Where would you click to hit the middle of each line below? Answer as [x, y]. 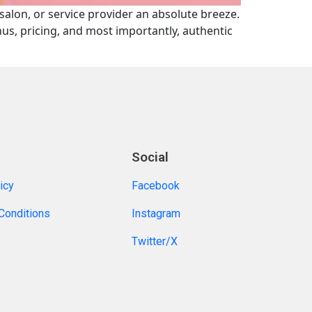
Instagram [156, 214]
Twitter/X [154, 242]
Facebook [155, 186]
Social [150, 157]
